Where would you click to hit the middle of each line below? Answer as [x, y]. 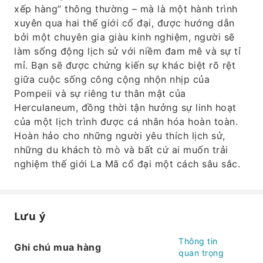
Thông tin [198, 241]
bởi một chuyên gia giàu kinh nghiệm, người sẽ [124, 37]
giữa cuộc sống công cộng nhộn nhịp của [112, 79]
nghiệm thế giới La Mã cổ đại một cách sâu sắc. [127, 164]
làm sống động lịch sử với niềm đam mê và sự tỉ [127, 51]
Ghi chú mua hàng [58, 247]
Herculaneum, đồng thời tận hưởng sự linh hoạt [125, 107]
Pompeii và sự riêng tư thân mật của [100, 93]
